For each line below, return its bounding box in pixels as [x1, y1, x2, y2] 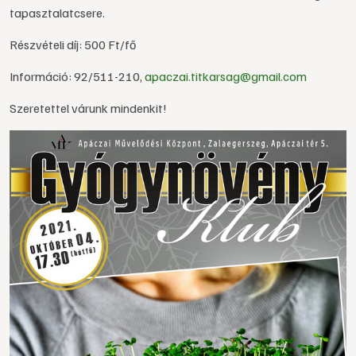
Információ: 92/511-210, [10, 68, 145, 84]
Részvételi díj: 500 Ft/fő [10, 37, 136, 52]
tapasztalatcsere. [10, 5, 105, 21]
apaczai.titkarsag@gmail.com [145, 68, 307, 84]
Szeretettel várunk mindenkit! [10, 100, 167, 116]
